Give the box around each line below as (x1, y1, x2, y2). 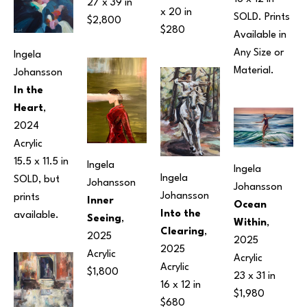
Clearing (160, 227, 204, 238)
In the (14, 85, 43, 96)
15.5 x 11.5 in (14, 156, 69, 167)
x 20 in (160, 7, 192, 18)
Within (234, 217, 267, 228)
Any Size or (234, 47, 284, 58)
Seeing (87, 214, 121, 225)
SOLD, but (14, 174, 60, 185)
